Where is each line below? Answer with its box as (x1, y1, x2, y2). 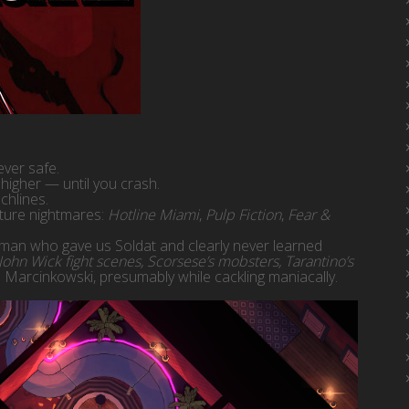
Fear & (288, 204, 330, 225)
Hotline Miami (108, 204, 199, 225)
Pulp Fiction (205, 204, 281, 225)
